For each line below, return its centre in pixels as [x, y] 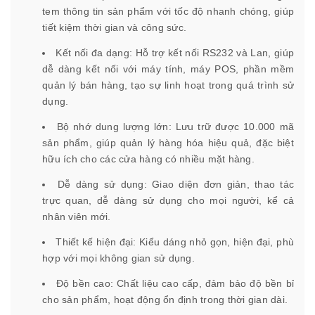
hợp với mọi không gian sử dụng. [118, 258]
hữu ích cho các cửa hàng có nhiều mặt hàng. [148, 159]
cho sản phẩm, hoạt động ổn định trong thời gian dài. [165, 300]
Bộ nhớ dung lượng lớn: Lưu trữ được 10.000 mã [175, 127]
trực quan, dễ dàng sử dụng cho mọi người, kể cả [168, 201]
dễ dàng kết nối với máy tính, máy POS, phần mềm [168, 69]
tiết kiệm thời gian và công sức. [114, 28]
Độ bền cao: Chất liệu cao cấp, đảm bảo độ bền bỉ [175, 284]
